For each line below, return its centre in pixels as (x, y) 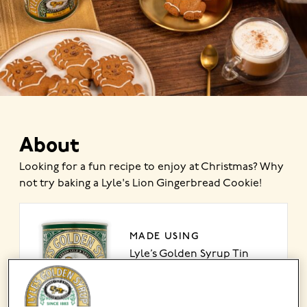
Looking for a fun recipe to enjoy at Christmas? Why (151, 167)
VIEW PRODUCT (174, 276)
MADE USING (164, 236)
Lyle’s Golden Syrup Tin (189, 255)
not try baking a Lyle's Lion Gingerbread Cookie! (140, 183)
